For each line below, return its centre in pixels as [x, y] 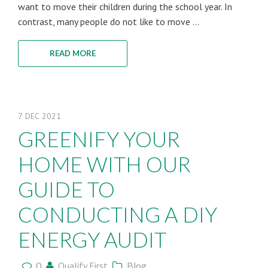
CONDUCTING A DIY [118, 214]
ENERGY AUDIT [92, 239]
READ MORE [73, 53]
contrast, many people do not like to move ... [109, 22]
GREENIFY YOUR [99, 139]
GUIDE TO [66, 189]
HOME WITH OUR [104, 164]
